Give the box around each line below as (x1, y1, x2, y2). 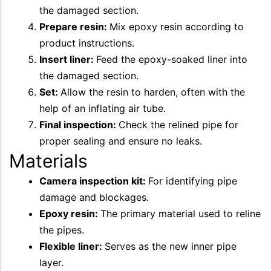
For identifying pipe (148, 175, 237, 187)
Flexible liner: (39, 240, 105, 252)
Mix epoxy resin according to (109, 21, 244, 33)
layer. (39, 256, 64, 269)
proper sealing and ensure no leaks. (39, 135, 202, 147)
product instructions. (39, 37, 134, 49)
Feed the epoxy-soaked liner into (96, 53, 247, 65)
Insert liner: (39, 53, 96, 65)
